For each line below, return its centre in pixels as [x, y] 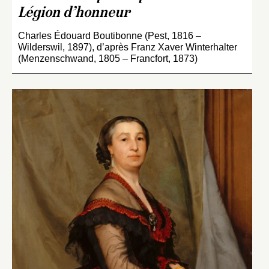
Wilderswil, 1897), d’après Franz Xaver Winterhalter [128, 47]
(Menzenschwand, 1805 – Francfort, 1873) [108, 59]
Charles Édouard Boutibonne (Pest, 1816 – [110, 36]
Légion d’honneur [74, 14]
